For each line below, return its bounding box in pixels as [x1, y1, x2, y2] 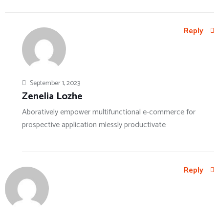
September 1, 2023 [28, 78, 80, 89]
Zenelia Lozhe [22, 88, 83, 105]
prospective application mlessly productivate [22, 118, 166, 132]
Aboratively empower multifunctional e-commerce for [22, 106, 196, 119]
